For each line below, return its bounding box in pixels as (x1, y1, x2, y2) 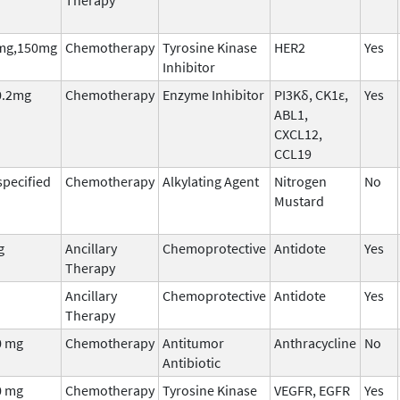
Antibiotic (162, 353, 221, 371)
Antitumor (162, 333, 224, 352)
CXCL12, (274, 124, 322, 143)
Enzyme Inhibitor (162, 85, 264, 104)
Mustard (274, 191, 324, 210)
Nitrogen (274, 171, 327, 190)
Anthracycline (274, 333, 356, 352)
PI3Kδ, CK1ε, (274, 85, 348, 104)
